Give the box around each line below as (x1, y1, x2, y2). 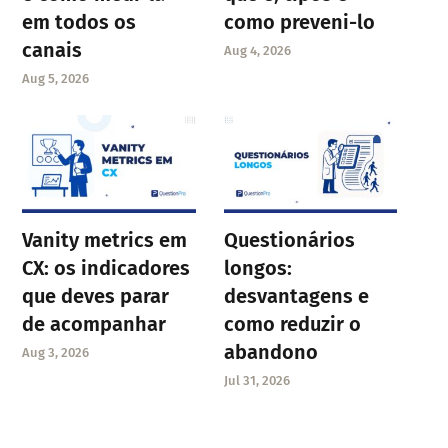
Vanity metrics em (22, 228, 188, 253)
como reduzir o (223, 312, 361, 337)
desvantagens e (223, 284, 369, 309)
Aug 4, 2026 (223, 43, 291, 59)
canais (22, 38, 83, 63)
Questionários (223, 228, 355, 253)
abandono (223, 340, 318, 365)
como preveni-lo (223, 10, 375, 35)
